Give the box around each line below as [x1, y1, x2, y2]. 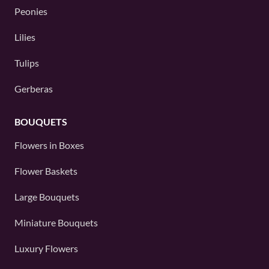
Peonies [14, 5, 47, 17]
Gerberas [14, 83, 53, 94]
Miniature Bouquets [14, 217, 98, 228]
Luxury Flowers [14, 243, 78, 254]
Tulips [14, 57, 39, 68]
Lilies [14, 31, 35, 43]
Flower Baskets [14, 165, 77, 177]
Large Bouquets [14, 191, 79, 202]
